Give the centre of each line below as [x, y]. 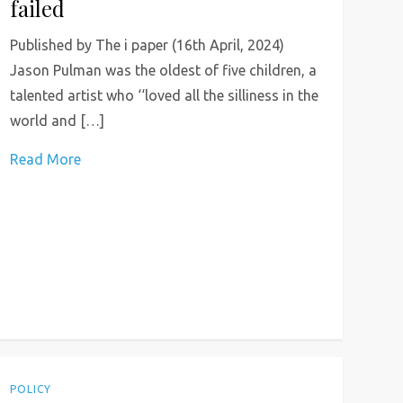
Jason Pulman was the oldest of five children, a [163, 70]
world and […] [57, 121]
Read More [45, 159]
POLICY [30, 389]
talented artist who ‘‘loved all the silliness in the [164, 95]
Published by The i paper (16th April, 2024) [147, 45]
